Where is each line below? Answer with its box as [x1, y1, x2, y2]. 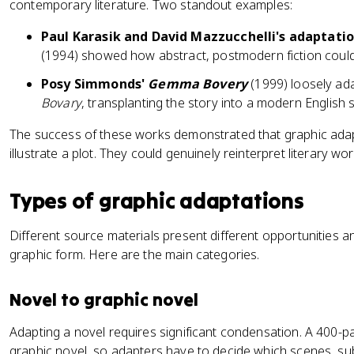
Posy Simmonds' [41, 75, 149, 92]
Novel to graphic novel [9, 288, 198, 311]
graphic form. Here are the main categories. [9, 246, 260, 263]
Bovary [41, 94, 81, 111]
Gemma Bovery [148, 75, 248, 92]
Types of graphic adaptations [9, 187, 304, 214]
